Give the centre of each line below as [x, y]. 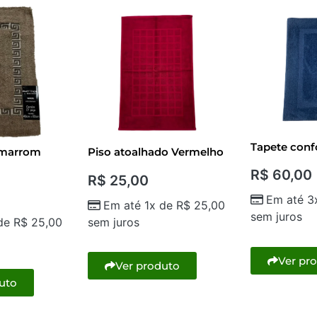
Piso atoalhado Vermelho [156, 152]
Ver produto [148, 266]
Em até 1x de [140, 205]
